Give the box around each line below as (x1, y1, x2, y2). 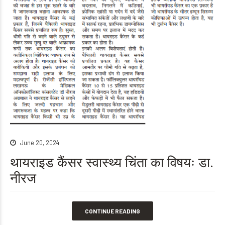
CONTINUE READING (85, 207, 140, 215)
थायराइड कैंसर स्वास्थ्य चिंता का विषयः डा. (10, 153, 213, 171)
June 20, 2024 (20, 138, 59, 147)
